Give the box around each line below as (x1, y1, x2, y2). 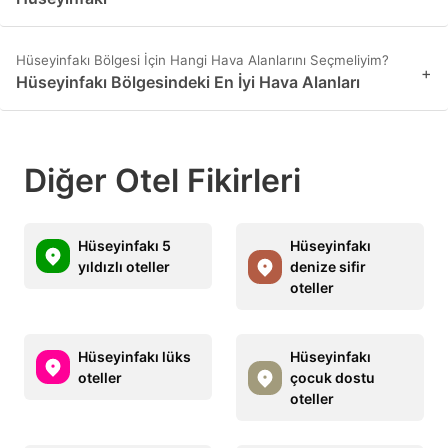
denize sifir (290, 258, 366, 276)
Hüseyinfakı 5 (78, 237, 171, 255)
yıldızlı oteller (78, 258, 170, 276)
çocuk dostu (290, 369, 375, 387)
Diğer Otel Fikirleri (24, 161, 301, 201)
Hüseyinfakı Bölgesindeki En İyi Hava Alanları (16, 72, 360, 93)
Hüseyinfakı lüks (78, 348, 191, 366)
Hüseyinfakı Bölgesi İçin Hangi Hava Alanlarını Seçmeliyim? (16, 52, 389, 69)
